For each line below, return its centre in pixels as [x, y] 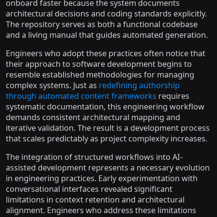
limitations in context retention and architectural [95, 200]
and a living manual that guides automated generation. [107, 35]
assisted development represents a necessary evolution [108, 168]
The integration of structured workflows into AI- [94, 157]
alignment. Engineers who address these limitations [101, 210]
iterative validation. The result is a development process [108, 128]
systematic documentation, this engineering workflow [105, 107]
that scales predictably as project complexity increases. [107, 139]
